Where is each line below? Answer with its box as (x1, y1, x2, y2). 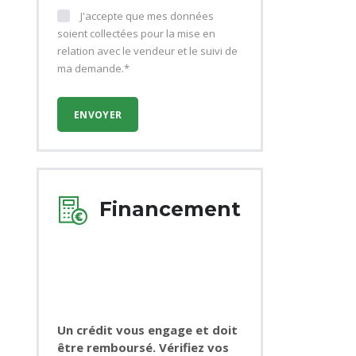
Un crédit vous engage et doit (57, 322, 238, 338)
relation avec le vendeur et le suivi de (57, 44, 238, 58)
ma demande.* (57, 61, 130, 75)
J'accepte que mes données (80, 9, 214, 23)
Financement (99, 197, 241, 221)
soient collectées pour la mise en (57, 26, 215, 41)
